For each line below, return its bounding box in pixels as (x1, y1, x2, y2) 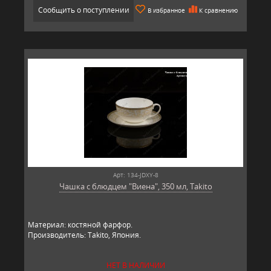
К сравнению (199, 5, 238, 15)
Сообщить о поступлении (38, 4, 129, 15)
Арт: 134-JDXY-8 (113, 170, 158, 179)
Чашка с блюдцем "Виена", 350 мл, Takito (59, 180, 212, 192)
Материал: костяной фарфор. (28, 219, 132, 230)
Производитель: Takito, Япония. (28, 229, 141, 240)
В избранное (148, 5, 185, 15)
